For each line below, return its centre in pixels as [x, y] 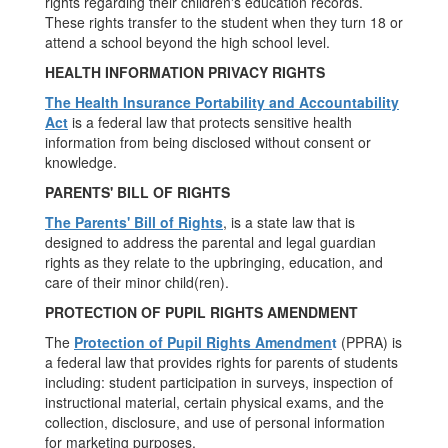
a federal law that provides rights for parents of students [221, 362]
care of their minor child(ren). [137, 282]
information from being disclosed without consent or [208, 142]
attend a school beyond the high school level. [187, 42]
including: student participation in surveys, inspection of [219, 382]
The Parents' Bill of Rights [134, 222]
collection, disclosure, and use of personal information [215, 422]
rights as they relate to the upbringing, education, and [214, 262]
